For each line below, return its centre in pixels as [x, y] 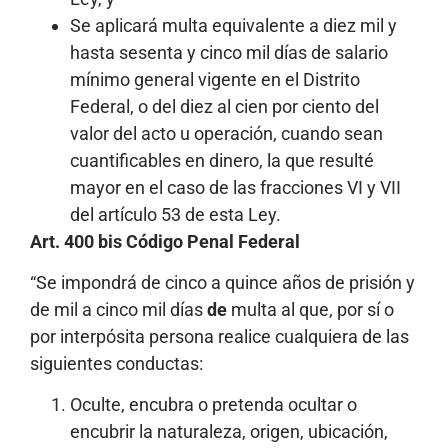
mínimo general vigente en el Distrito [215, 79]
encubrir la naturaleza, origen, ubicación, [229, 432]
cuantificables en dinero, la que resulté [222, 160]
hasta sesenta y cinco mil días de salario [229, 52]
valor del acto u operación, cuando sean [226, 133]
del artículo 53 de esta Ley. [175, 214]
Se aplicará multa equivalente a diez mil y [233, 25]
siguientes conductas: [116, 363]
